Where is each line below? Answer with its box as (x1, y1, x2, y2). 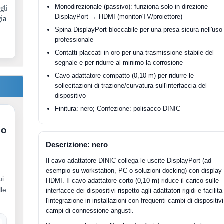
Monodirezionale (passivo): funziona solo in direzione (55, 3, 208, 10)
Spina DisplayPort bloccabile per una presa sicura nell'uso (55, 26, 223, 33)
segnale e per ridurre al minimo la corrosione (55, 59, 183, 66)
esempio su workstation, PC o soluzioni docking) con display (46, 167, 222, 174)
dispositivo (55, 92, 86, 99)
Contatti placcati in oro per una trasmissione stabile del (55, 49, 214, 56)
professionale (55, 36, 94, 43)
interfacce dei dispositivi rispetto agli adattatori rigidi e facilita (46, 187, 223, 194)
